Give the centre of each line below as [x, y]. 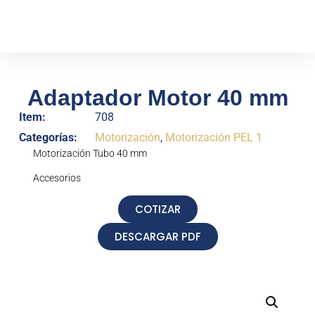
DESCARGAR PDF [157, 237]
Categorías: [48, 137]
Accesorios [57, 178]
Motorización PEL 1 [213, 137]
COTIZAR [157, 210]
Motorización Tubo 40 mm [90, 153]
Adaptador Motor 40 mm [157, 97]
